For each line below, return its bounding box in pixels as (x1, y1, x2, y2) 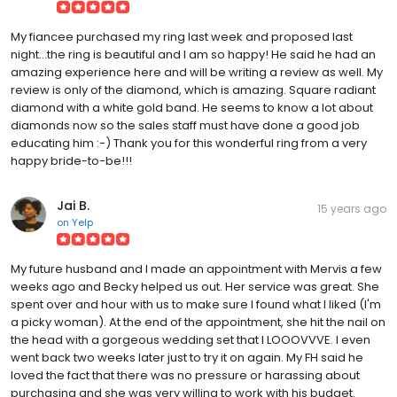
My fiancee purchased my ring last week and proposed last (11, 27, 353, 45)
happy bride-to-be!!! (11, 152, 132, 169)
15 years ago (317, 200, 386, 216)
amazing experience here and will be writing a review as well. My (11, 63, 383, 81)
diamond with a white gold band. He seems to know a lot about (11, 98, 373, 116)
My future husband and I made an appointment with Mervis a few (11, 260, 382, 277)
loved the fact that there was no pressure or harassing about (11, 366, 360, 384)
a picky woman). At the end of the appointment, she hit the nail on (11, 313, 385, 331)
